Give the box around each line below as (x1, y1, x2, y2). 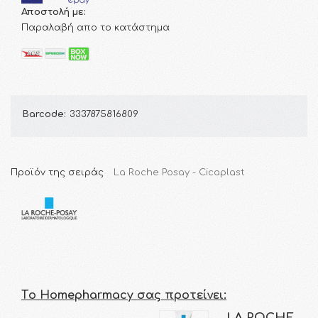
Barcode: (23, 109, 65, 119)
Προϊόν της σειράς (11, 167, 106, 177)
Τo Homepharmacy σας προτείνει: (21, 289, 226, 302)
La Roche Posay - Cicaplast (114, 167, 245, 177)
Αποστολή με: (21, 6, 86, 17)
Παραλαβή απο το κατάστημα (21, 22, 170, 33)
